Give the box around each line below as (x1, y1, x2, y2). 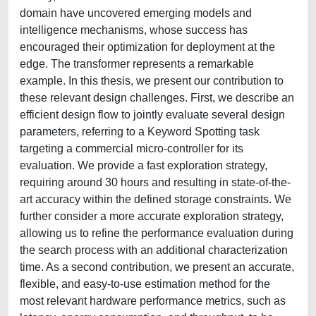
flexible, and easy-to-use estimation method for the (20, 278, 270, 290)
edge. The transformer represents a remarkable (20, 58, 254, 70)
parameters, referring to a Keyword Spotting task (20, 126, 260, 138)
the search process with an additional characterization (20, 244, 288, 256)
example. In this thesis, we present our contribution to (20, 75, 284, 87)
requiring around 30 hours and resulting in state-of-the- (20, 176, 291, 188)
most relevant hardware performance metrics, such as (20, 295, 286, 307)
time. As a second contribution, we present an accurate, (20, 261, 294, 273)
